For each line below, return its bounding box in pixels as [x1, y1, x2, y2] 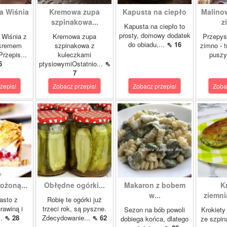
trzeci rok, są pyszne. [43, 204, 106, 213]
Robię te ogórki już [47, 195, 102, 204]
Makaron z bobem [124, 180, 185, 190]
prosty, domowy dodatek [119, 30, 191, 40]
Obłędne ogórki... [44, 180, 105, 190]
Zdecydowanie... [42, 213, 92, 222]
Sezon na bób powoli [124, 205, 185, 214]
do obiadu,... [128, 40, 167, 49]
